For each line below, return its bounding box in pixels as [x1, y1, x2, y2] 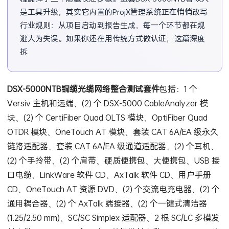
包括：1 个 [159, 82, 197, 95]
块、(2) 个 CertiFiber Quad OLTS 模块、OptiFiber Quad [7, 111, 208, 123]
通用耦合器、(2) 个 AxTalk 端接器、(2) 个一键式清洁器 [7, 197, 207, 209]
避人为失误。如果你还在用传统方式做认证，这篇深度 [19, 32, 205, 44]
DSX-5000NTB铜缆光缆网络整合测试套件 [7, 82, 159, 95]
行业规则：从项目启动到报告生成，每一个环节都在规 [19, 19, 205, 31]
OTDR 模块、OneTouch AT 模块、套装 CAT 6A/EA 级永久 [7, 125, 218, 138]
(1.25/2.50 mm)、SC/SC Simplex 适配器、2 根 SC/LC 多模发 [7, 211, 219, 223]
